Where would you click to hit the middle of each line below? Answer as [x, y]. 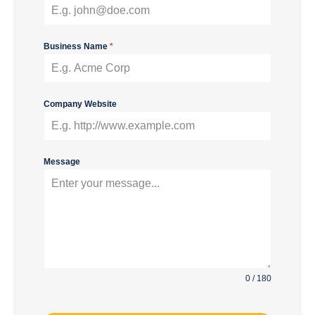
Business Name [76, 46]
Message [62, 162]
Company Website [80, 104]
